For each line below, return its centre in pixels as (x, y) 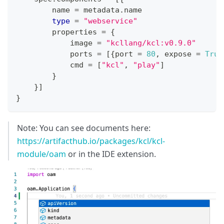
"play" (146, 65)
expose (178, 54)
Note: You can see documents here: (84, 128)
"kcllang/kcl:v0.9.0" (151, 43)
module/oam (41, 154)
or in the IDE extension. (111, 154)
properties (59, 32)
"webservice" (110, 21)
